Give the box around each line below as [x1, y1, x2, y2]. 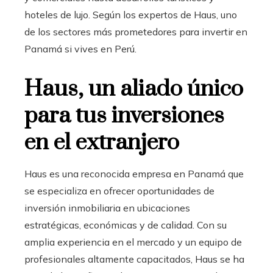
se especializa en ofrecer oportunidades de [24, 184, 214, 197]
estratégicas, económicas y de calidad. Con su [24, 218, 227, 231]
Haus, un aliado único [24, 74, 243, 103]
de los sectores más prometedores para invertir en [24, 25, 247, 38]
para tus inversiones [24, 101, 224, 130]
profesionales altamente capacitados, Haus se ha [24, 252, 244, 265]
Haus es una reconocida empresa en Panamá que [24, 167, 244, 180]
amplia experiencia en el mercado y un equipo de [24, 235, 242, 248]
